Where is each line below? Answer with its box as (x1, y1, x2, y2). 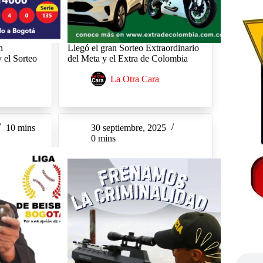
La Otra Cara (110, 73, 159, 84)
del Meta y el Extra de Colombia (67, 53, 188, 63)
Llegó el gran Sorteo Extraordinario (67, 43, 199, 53)
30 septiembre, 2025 (90, 122, 166, 133)
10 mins (6, 122, 36, 133)
